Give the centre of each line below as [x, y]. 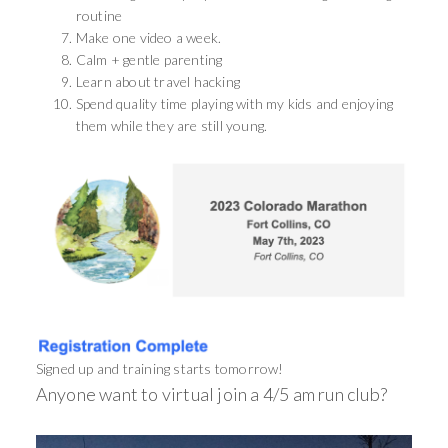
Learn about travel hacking [158, 81]
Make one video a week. [148, 37]
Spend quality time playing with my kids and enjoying [234, 103]
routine [99, 15]
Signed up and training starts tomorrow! [159, 369]
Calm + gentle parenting [150, 59]
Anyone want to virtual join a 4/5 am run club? [211, 394]
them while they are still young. [171, 125]
